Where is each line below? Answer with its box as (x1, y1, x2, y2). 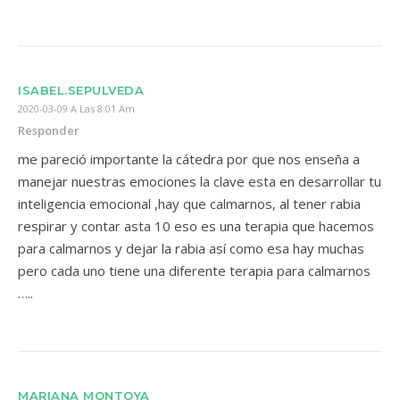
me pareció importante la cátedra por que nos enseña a (18, 150, 360, 168)
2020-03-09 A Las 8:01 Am (18, 102, 135, 115)
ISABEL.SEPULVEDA (18, 83, 144, 97)
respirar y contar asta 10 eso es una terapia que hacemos (18, 217, 374, 235)
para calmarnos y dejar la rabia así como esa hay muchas (18, 239, 364, 257)
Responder (18, 122, 79, 138)
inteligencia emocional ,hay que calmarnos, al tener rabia (18, 195, 361, 212)
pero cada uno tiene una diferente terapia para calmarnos (18, 262, 371, 279)
